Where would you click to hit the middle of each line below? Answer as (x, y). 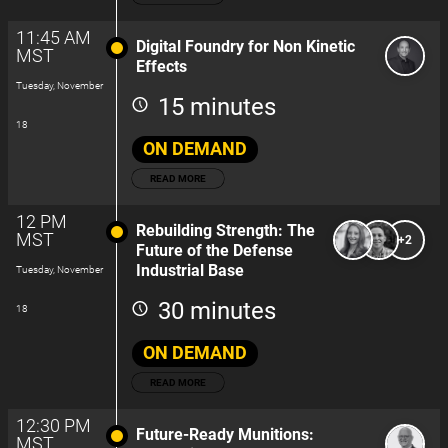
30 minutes (217, 311)
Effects (161, 66)
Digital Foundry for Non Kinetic (245, 46)
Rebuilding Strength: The (225, 230)
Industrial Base (190, 270)
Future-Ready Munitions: (225, 434)
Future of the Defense (214, 250)
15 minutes (217, 107)
